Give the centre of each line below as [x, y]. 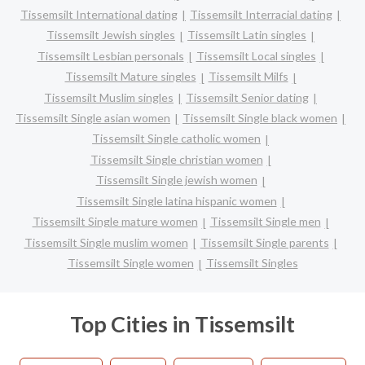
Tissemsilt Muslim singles [109, 97]
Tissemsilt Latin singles [247, 35]
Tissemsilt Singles [252, 263]
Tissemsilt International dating [99, 14]
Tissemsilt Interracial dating [261, 14]
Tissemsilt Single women [130, 263]
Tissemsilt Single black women [260, 117]
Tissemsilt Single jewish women [176, 180]
